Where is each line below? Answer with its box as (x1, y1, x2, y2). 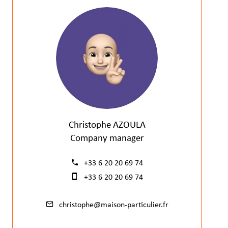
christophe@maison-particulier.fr (59, 201, 168, 209)
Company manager (70, 134, 144, 144)
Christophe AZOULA (68, 121, 146, 130)
